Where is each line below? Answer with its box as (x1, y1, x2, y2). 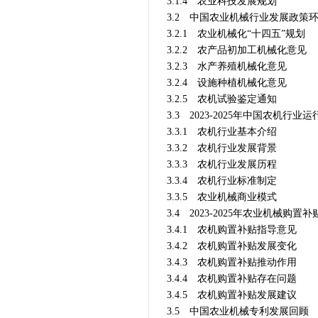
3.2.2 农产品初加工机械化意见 (166, 45, 307, 55)
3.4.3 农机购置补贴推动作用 (166, 257, 297, 268)
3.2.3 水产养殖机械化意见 (166, 61, 287, 72)
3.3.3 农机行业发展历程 (166, 159, 277, 170)
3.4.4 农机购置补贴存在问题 (166, 273, 297, 284)
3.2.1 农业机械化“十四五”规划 (166, 28, 305, 39)
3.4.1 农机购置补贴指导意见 (166, 224, 297, 235)
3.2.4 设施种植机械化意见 (166, 77, 287, 88)
